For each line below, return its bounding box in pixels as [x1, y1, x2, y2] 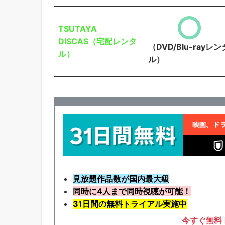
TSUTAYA [58, 23, 97, 34]
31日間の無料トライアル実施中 [73, 199, 187, 209]
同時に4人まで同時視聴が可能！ [73, 186, 191, 197]
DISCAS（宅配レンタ [58, 36, 137, 46]
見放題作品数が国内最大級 [73, 174, 169, 184]
